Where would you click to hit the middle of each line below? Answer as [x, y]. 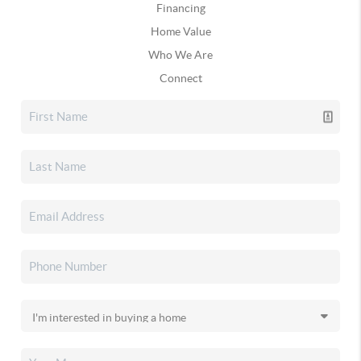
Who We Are [180, 54]
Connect [180, 78]
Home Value [180, 31]
